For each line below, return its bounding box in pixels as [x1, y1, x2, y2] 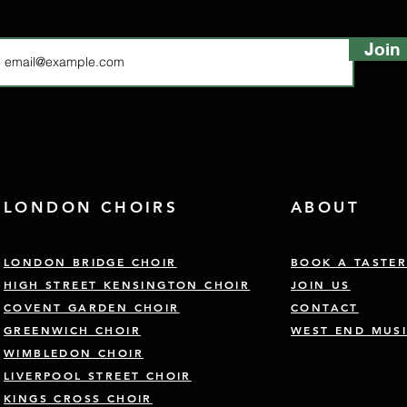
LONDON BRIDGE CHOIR [4, 254, 177, 270]
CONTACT [291, 300, 359, 315]
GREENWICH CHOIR [4, 323, 141, 338]
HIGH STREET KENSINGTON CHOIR [4, 277, 251, 293]
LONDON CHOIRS [4, 198, 179, 217]
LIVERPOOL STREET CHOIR [4, 368, 192, 383]
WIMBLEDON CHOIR [4, 345, 144, 361]
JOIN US [291, 277, 351, 293]
